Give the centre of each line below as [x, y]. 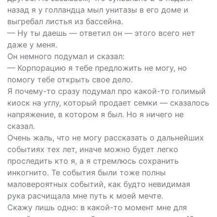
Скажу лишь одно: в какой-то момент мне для [97, 207]
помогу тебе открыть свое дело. [70, 79]
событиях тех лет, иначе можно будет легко [93, 149]
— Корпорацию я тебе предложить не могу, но [97, 68]
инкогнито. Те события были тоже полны [86, 172]
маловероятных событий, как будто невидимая [99, 184]
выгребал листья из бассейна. [65, 21]
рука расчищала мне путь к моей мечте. [85, 196]
